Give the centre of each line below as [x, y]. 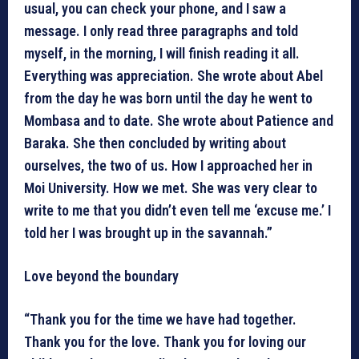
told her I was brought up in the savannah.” [148, 233]
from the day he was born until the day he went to [168, 99]
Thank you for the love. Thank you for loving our [165, 342]
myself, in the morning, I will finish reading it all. [162, 54]
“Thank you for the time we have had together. [160, 320]
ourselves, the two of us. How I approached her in [168, 166]
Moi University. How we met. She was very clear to [171, 188]
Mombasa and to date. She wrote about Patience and [179, 121]
